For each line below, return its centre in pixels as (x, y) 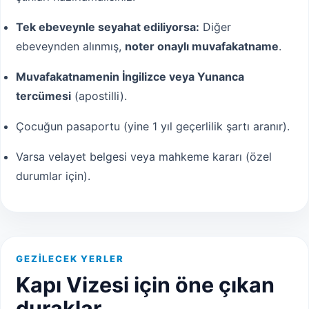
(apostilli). (99, 96)
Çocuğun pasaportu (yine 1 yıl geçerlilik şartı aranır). (153, 126)
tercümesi (43, 96)
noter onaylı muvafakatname (202, 46)
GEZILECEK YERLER (70, 258)
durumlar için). (53, 176)
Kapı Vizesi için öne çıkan (145, 285)
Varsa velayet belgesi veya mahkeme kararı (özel (144, 156)
